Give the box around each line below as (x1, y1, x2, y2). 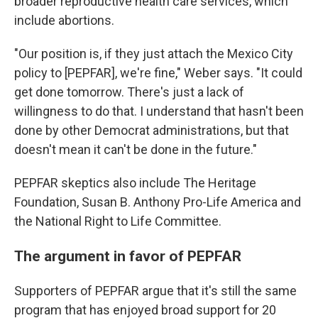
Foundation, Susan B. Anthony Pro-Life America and (14, 194, 301, 209)
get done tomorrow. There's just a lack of (14, 84, 244, 99)
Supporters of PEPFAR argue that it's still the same (14, 283, 297, 298)
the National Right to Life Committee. (14, 213, 221, 229)
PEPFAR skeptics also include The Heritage (14, 175, 256, 190)
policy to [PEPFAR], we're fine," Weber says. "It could (14, 65, 302, 80)
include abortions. (14, 12, 114, 28)
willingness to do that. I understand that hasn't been (14, 103, 304, 119)
